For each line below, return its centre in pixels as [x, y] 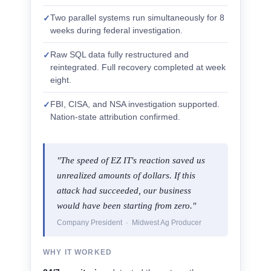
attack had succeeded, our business [124, 191]
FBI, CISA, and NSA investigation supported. [135, 104]
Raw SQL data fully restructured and [119, 54]
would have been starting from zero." [126, 206]
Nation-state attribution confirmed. [115, 117]
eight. [61, 80]
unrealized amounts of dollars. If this [126, 175]
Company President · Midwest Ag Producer [129, 223]
